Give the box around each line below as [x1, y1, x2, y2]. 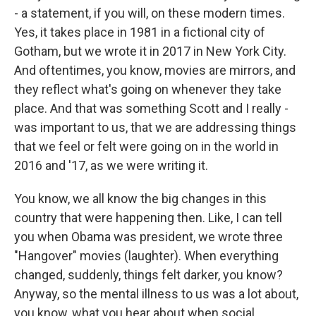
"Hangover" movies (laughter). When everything [14, 248, 279, 263]
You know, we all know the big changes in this [14, 191, 267, 206]
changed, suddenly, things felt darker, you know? [14, 267, 283, 282]
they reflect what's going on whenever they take [14, 82, 281, 97]
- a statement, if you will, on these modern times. [14, 6, 285, 20]
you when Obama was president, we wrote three [14, 229, 283, 244]
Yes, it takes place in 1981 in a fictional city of [14, 25, 265, 39]
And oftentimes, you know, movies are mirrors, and [14, 63, 296, 78]
